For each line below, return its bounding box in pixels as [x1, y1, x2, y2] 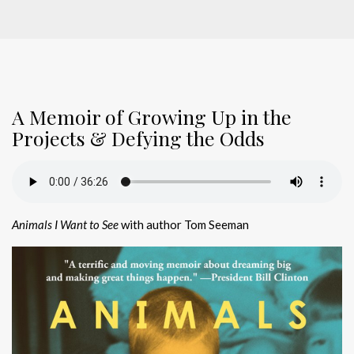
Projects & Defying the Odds [12, 125, 265, 152]
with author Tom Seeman [119, 217, 249, 232]
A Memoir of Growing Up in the [12, 104, 292, 130]
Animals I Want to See [12, 217, 119, 232]
